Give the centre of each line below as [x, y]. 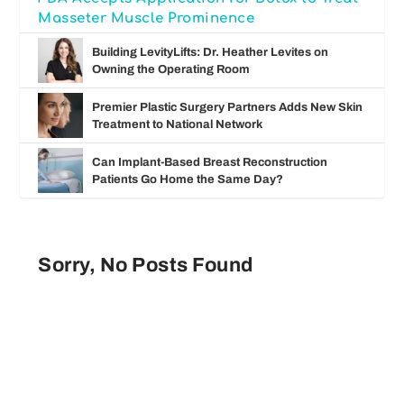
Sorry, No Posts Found [146, 265]
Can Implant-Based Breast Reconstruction [210, 162]
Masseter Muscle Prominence [147, 18]
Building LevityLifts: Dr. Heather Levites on [211, 52]
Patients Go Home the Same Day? [188, 179]
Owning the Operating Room [171, 69]
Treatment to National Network [178, 124]
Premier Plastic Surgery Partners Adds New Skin [228, 107]
